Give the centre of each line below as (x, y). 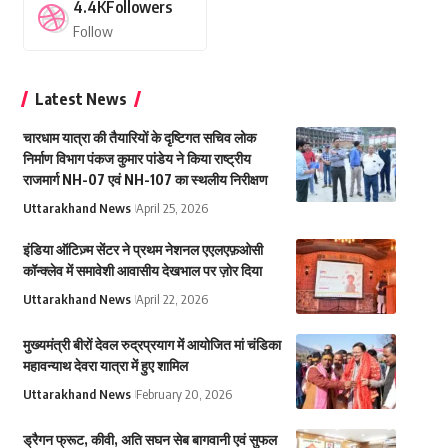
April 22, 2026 (171, 299)
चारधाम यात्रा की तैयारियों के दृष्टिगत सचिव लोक (139, 138)
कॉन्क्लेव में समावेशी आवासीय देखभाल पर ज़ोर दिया (142, 271)
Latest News (80, 99)
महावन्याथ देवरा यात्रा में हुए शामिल (105, 366)
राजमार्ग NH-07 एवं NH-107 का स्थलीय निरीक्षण (145, 180)
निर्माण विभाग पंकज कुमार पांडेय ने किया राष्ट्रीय (136, 159)
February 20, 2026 (183, 394)
